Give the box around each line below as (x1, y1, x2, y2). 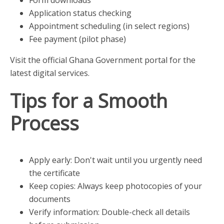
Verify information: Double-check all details (28, 206, 190, 217)
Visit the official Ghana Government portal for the (10, 54, 195, 65)
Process (10, 109, 79, 136)
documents (28, 193, 70, 204)
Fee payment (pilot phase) (28, 33, 126, 44)
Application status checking (28, 7, 131, 18)
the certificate (28, 167, 80, 178)
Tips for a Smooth (10, 87, 167, 113)
